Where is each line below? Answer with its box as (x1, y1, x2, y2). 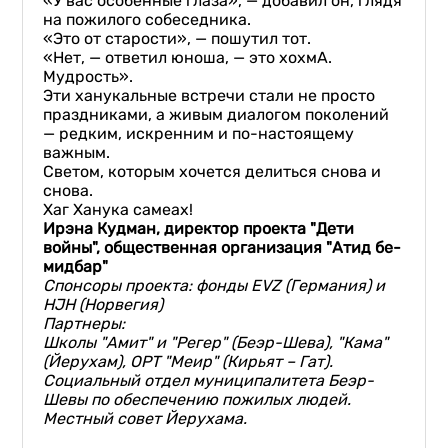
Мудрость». (43, 67, 134, 86)
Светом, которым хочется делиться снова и (43, 162, 382, 181)
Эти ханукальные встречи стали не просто (43, 86, 376, 105)
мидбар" (43, 257, 113, 276)
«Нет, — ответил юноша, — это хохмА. (43, 48, 333, 67)
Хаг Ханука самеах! (43, 200, 194, 219)
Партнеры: (43, 314, 126, 333)
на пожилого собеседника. (43, 10, 252, 29)
